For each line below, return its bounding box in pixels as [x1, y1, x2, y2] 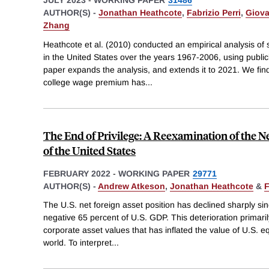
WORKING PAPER [118, 168, 190, 178]
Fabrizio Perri [187, 7, 241, 17]
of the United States [43, 142, 136, 158]
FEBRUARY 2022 [43, 168, 110, 178]
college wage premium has [43, 77, 145, 87]
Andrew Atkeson [98, 181, 165, 191]
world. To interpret [43, 238, 112, 248]
